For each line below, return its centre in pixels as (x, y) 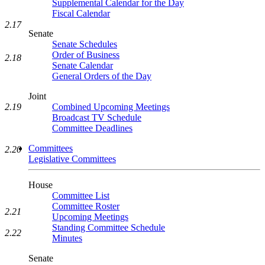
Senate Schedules (85, 44)
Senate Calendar (83, 65)
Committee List (81, 195)
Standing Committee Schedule (109, 227)
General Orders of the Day (102, 76)
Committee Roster (86, 206)
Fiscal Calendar (81, 13)
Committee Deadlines (92, 128)
